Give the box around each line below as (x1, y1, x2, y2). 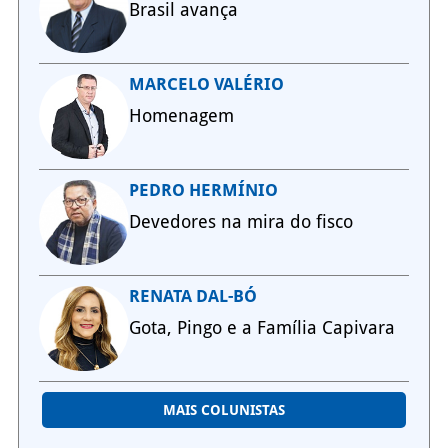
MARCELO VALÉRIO (128, 74, 284, 95)
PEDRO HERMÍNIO (128, 180, 278, 201)
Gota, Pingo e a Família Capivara (128, 317, 395, 339)
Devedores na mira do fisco (128, 211, 353, 233)
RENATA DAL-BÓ (128, 286, 257, 307)
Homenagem (128, 105, 254, 127)
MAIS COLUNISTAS (162, 402, 285, 419)
